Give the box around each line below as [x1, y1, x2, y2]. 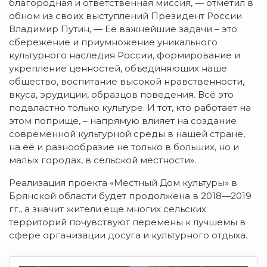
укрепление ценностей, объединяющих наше [9, 62, 227, 74]
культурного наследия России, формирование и [9, 49, 240, 61]
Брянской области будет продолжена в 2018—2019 [9, 190, 252, 201]
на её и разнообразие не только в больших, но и [9, 141, 239, 153]
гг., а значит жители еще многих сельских [9, 203, 206, 215]
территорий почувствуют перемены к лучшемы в [9, 216, 246, 228]
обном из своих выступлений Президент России [9, 10, 242, 21]
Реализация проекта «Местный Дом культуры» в [9, 176, 237, 188]
